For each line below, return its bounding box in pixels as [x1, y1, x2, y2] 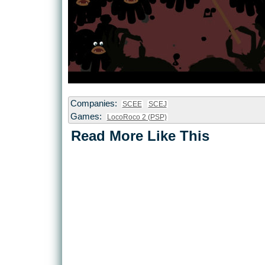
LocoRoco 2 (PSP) [106, 113, 167, 122]
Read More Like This [70, 128, 209, 144]
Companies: [70, 99, 119, 109]
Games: [70, 112, 104, 122]
